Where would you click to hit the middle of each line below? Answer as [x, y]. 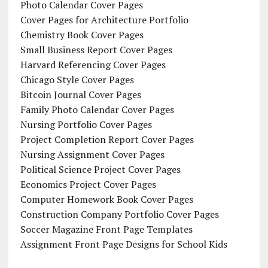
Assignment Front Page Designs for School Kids [124, 244]
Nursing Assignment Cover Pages [92, 154]
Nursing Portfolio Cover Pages [86, 124]
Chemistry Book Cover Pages [82, 34]
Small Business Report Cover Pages [96, 49]
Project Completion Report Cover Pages [107, 139]
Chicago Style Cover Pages [77, 79]
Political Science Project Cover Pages [100, 169]
